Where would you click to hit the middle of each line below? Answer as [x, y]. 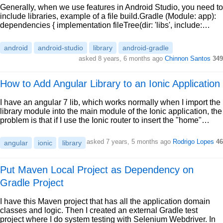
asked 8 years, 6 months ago [122, 58]
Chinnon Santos [188, 58]
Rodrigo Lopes [193, 142]
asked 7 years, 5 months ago [130, 142]
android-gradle [146, 48]
